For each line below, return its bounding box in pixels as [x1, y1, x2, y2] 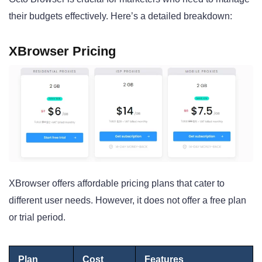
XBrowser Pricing [9, 44, 116, 59]
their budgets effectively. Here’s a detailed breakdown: [9, 11, 232, 21]
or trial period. [9, 212, 65, 223]
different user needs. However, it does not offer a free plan [9, 195, 246, 206]
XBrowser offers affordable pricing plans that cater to [9, 178, 225, 189]
